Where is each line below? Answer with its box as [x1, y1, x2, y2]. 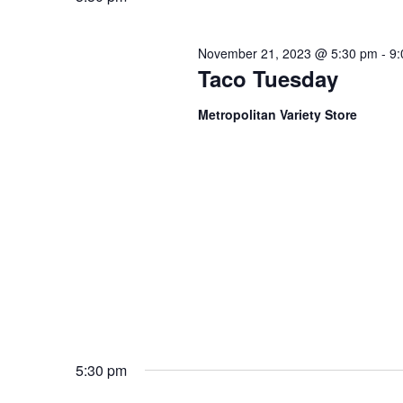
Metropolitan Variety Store [197, 104, 357, 123]
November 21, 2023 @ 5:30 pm [197, 43, 378, 62]
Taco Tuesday [197, 62, 338, 94]
